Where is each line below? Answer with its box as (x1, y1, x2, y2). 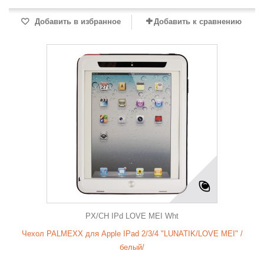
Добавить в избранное (32, 17, 121, 26)
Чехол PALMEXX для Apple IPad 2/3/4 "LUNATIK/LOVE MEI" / (21, 229, 243, 238)
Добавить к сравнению (153, 17, 242, 26)
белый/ (120, 243, 144, 252)
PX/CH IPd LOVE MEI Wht (85, 212, 179, 220)
